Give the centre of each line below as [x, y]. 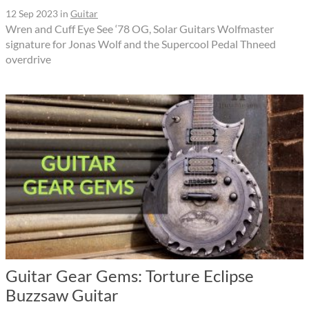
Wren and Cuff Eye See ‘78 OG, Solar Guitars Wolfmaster [140, 29]
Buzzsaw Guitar [62, 295]
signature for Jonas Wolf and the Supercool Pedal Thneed [141, 44]
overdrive [28, 59]
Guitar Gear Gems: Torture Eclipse [130, 276]
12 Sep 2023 [32, 14]
